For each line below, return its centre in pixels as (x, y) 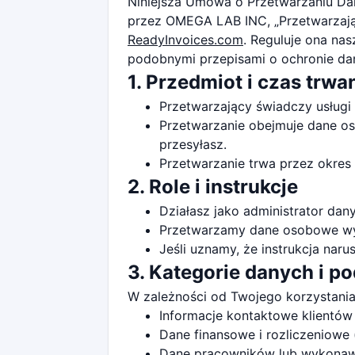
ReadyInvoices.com (185, 40)
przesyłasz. (193, 144)
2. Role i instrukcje (213, 187)
